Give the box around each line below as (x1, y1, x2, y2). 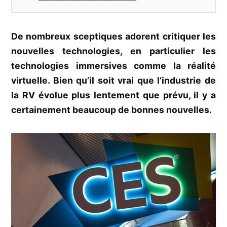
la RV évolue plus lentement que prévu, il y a (11, 90, 216, 101)
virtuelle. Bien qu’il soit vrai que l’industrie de (11, 75, 216, 86)
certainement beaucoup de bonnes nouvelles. (11, 104, 212, 116)
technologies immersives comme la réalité (11, 60, 216, 71)
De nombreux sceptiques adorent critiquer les (11, 31, 216, 42)
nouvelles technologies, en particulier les (11, 46, 216, 57)
